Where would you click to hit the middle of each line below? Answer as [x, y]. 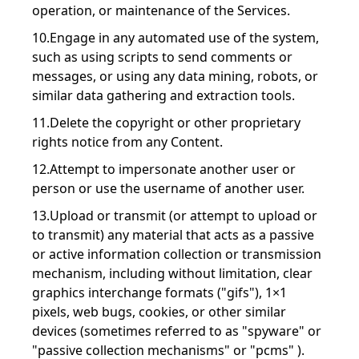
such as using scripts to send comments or [162, 57]
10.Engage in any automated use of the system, [175, 38]
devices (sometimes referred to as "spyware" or [177, 331]
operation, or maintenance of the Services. [161, 10]
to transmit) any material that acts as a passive [173, 235]
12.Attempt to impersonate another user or [164, 169]
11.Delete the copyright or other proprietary [166, 123]
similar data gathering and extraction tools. [163, 95]
